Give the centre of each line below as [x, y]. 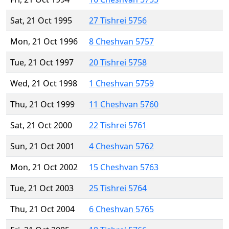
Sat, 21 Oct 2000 [41, 125]
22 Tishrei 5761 [118, 125]
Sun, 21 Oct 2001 [42, 146]
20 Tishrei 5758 [118, 63]
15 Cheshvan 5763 [124, 167]
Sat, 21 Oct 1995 [41, 21]
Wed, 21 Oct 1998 [44, 84]
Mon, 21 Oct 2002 [44, 167]
